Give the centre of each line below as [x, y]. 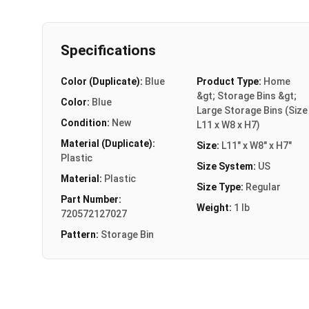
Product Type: [230, 81]
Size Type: [221, 187]
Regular [263, 187]
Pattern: [81, 234]
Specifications [108, 50]
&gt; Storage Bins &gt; [246, 96]
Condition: [86, 122]
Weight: [215, 207]
